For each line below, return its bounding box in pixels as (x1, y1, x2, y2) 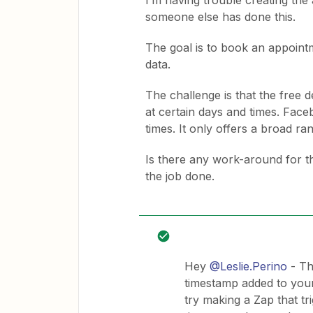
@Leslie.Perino (210, 259, 287, 273)
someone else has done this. (145, 10, 296, 24)
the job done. (145, 169, 214, 183)
